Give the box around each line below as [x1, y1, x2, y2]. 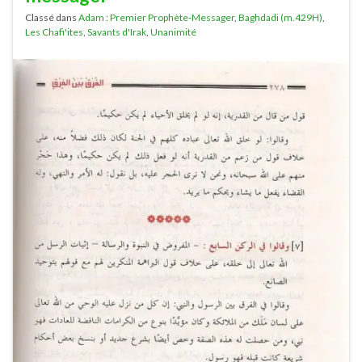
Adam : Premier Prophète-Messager [78, 11, 234, 23]
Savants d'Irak [87, 25, 146, 38]
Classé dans [25, 11, 78, 23]
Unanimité [150, 25, 196, 38]
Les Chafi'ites [25, 25, 83, 38]
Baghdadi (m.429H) [238, 11, 322, 23]
